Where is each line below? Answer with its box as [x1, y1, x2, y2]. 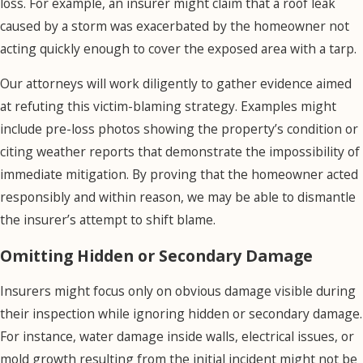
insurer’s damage [235, 52, 338, 70]
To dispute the [235, 29, 322, 47]
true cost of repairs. [235, 324, 352, 342]
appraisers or [235, 120, 315, 138]
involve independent [235, 97, 357, 115]
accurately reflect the [235, 301, 359, 319]
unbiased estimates [235, 256, 351, 274]
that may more [235, 279, 322, 297]
